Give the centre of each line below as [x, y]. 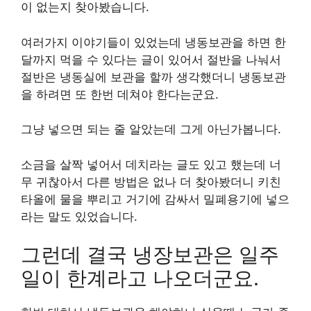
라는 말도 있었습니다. [79, 216]
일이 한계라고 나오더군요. [140, 278]
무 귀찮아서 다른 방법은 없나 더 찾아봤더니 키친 [151, 182]
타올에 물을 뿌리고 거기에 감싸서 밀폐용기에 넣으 [155, 199]
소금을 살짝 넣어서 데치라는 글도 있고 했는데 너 [151, 164]
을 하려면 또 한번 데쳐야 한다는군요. [120, 94]
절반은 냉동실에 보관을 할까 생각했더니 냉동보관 [153, 77]
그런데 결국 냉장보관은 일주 [150, 254]
